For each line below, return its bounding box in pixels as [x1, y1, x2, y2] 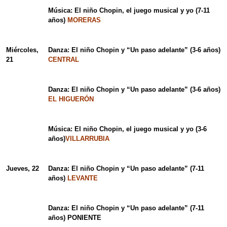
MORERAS [67, 16, 101, 24]
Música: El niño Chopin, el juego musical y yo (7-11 [48, 7, 210, 15]
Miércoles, [6, 46, 39, 54]
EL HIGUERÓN [48, 95, 94, 103]
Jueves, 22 [6, 165, 39, 173]
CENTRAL [48, 56, 79, 64]
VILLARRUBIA [65, 135, 109, 143]
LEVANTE [67, 174, 98, 182]
